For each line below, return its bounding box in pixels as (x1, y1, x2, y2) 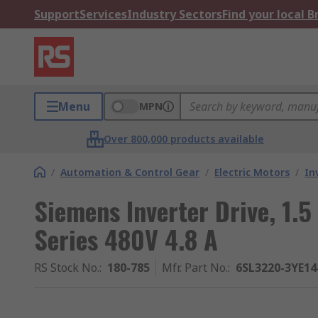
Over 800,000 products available (104, 132, 265, 146)
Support (34, 6, 79, 22)
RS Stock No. (34, 260, 99, 275)
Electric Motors (214, 165, 290, 179)
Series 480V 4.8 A (34, 220, 218, 258)
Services (79, 6, 127, 22)
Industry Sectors (127, 6, 222, 22)
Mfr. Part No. (162, 260, 228, 275)
